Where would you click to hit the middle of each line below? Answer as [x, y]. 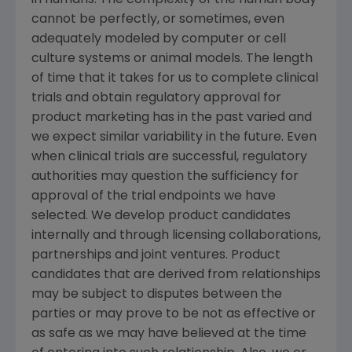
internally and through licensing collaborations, [176, 236]
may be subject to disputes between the [157, 295]
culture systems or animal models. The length [172, 59]
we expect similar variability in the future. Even [174, 138]
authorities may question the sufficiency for [165, 177]
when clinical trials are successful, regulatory [169, 158]
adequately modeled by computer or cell [159, 40]
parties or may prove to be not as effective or [174, 315]
